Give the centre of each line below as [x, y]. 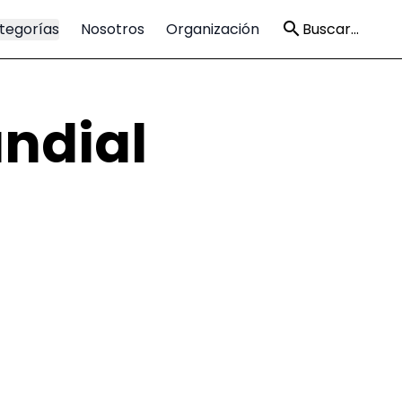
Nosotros [113, 29]
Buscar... [331, 29]
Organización [213, 29]
